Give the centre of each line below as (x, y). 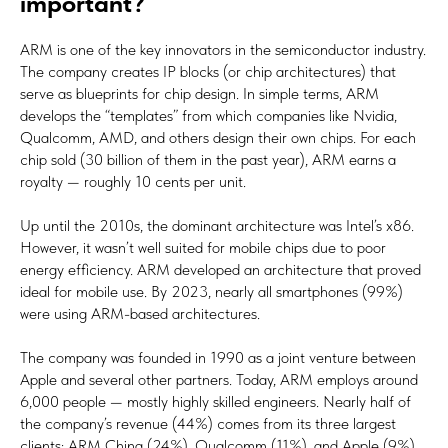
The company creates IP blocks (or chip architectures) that (208, 72)
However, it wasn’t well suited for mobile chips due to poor (203, 248)
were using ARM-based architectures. (140, 314)
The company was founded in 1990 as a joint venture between (218, 358)
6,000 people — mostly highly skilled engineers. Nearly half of (215, 402)
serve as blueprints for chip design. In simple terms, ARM (199, 94)
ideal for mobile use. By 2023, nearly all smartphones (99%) (211, 292)
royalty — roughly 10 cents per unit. (133, 182)
